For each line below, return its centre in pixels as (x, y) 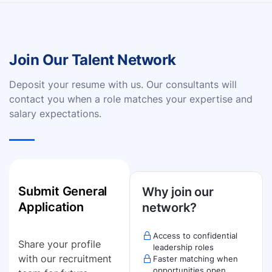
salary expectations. (55, 114)
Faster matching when (195, 259)
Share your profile (59, 244)
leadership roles (183, 247)
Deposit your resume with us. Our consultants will (123, 84)
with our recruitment (65, 259)
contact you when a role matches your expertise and (131, 99)
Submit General (63, 191)
